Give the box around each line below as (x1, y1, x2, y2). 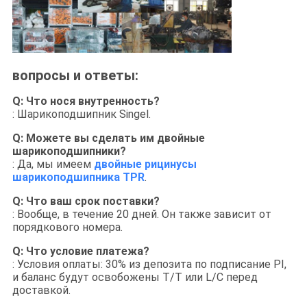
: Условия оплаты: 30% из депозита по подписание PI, (12, 257, 286, 271)
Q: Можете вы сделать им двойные (12, 131, 205, 145)
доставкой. (12, 283, 71, 297)
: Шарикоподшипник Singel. (12, 107, 151, 121)
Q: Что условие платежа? (12, 244, 149, 258)
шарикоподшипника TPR (12, 170, 145, 184)
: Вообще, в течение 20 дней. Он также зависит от (12, 207, 271, 221)
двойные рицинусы (93, 157, 197, 171)
